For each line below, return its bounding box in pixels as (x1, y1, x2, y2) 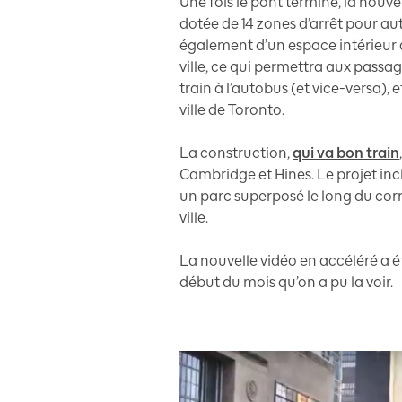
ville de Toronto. (179, 100, 284, 118)
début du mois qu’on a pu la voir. (179, 273, 393, 291)
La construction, (179, 144, 293, 162)
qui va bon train (293, 144, 399, 162)
